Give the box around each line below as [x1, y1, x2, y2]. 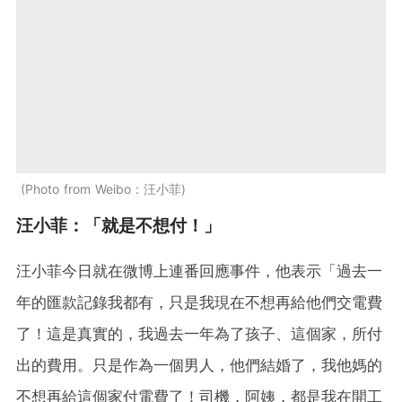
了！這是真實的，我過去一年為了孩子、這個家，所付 [16, 324, 382, 343]
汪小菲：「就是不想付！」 [16, 214, 221, 236]
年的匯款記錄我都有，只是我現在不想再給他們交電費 [16, 293, 382, 311]
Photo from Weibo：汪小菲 [25, 180, 181, 197]
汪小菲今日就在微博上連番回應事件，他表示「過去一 [16, 261, 382, 280]
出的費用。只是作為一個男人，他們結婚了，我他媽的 [16, 355, 382, 374]
